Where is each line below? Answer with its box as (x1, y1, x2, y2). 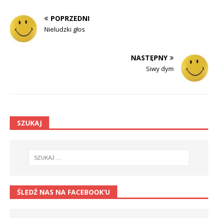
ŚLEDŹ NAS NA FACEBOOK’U (17, 187, 110, 197)
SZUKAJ (17, 118, 42, 127)
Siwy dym (146, 64, 174, 73)
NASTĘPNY (131, 53, 167, 62)
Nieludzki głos (44, 24, 85, 34)
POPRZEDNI (51, 13, 90, 23)
